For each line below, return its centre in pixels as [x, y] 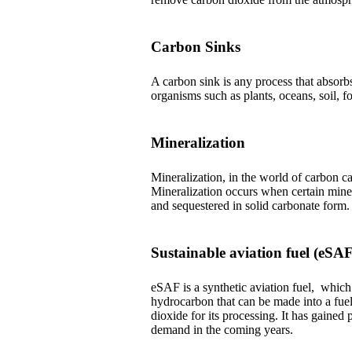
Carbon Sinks [196, 47]
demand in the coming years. [222, 330]
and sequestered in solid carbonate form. [250, 205]
